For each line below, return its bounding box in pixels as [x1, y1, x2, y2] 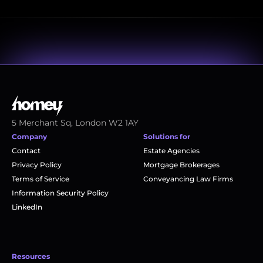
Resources [12, 252, 50, 261]
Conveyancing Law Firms [143, 174, 233, 183]
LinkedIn [12, 203, 42, 211]
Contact [12, 146, 41, 155]
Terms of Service [12, 174, 69, 183]
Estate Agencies [143, 146, 200, 155]
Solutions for [143, 132, 190, 141]
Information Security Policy [12, 188, 109, 197]
